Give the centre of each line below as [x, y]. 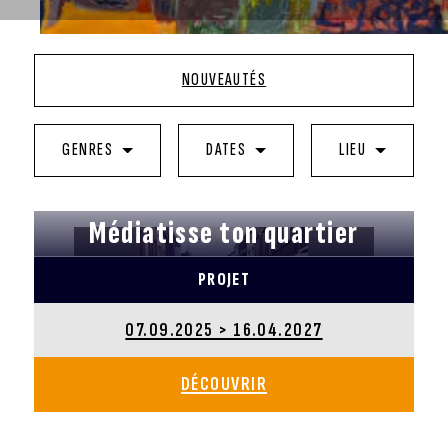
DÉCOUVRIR [223, 384]
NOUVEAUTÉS [224, 80]
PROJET [224, 280]
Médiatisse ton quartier [224, 233]
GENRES [88, 150]
